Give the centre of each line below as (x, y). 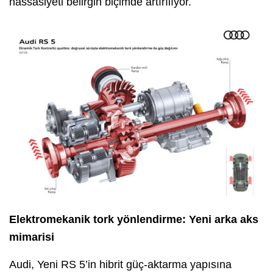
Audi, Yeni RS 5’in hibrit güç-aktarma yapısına (120, 265)
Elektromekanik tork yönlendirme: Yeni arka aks (134, 220)
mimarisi (32, 237)
